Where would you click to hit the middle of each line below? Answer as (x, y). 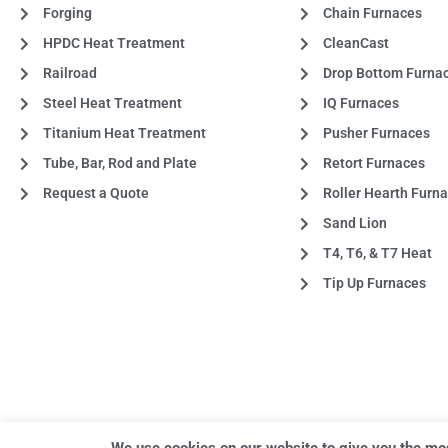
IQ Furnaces (360, 103)
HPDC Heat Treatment (113, 43)
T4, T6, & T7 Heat (377, 253)
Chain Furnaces (372, 13)
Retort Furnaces (373, 163)
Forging (67, 13)
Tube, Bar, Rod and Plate (119, 163)
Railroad (69, 73)
